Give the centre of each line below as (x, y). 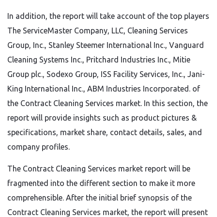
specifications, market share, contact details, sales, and (105, 132)
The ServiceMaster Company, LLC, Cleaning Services (98, 31)
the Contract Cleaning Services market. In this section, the (108, 103)
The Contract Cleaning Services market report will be (99, 169)
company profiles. (39, 147)
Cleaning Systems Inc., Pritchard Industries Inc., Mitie (99, 60)
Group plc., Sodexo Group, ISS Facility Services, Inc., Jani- (106, 74)
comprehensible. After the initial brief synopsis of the (100, 198)
